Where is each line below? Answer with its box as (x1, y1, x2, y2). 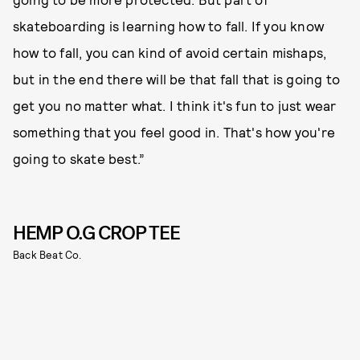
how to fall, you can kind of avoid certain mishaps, (13, 43, 327, 60)
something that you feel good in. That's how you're (13, 123, 336, 140)
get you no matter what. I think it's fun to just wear (13, 96, 337, 113)
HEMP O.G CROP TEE (13, 219, 180, 246)
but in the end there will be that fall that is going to (13, 70, 341, 87)
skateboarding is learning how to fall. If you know (13, 17, 325, 34)
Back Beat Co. (13, 247, 82, 261)
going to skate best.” (13, 149, 145, 166)
